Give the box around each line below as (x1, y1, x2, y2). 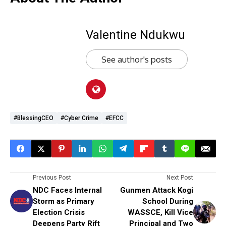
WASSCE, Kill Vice (128, 208, 193, 217)
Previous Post (33, 174, 71, 181)
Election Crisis (33, 208, 85, 217)
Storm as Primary (33, 197, 94, 206)
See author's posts (101, 54, 172, 65)
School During (142, 197, 193, 206)
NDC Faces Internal (33, 186, 102, 195)
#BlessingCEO (14, 115, 53, 122)
